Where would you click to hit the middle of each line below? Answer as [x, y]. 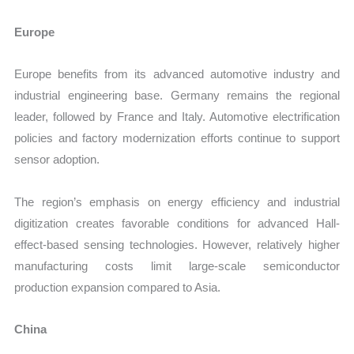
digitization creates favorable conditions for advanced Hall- [177, 223]
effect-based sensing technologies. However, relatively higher [177, 244]
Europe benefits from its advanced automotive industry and [177, 74]
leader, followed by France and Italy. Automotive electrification [177, 117]
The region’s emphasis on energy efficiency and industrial [177, 201]
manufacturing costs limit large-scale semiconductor [177, 265]
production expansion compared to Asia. [118, 287]
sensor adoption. [57, 160]
